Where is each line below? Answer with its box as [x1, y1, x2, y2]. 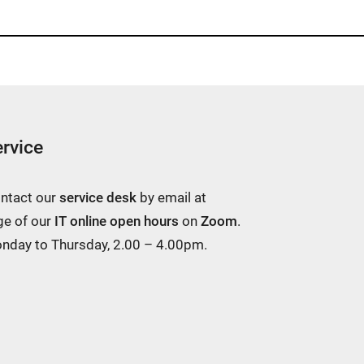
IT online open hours [54, 212, 179, 229]
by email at [136, 188, 206, 206]
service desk [59, 188, 136, 206]
